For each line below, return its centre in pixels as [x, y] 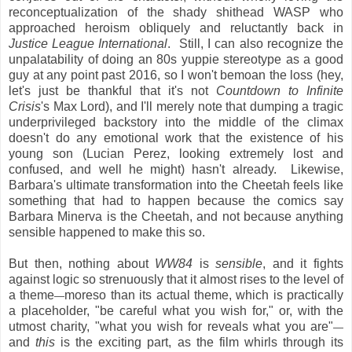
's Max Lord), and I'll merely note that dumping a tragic [192, 106]
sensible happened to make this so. [107, 232]
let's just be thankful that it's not [112, 90]
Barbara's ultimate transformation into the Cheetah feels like [176, 185]
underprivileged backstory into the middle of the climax [176, 122]
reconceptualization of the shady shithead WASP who [176, 12]
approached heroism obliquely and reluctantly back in [176, 27]
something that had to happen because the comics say [176, 200]
